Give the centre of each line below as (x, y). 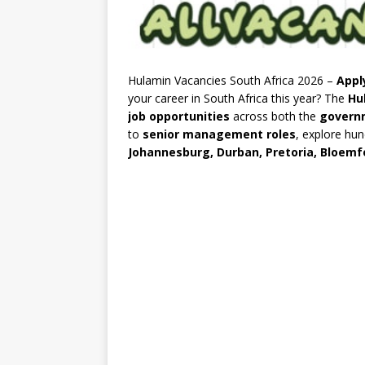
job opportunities (179, 117)
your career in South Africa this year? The (238, 99)
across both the (275, 117)
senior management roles (219, 134)
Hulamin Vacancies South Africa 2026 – (232, 81)
